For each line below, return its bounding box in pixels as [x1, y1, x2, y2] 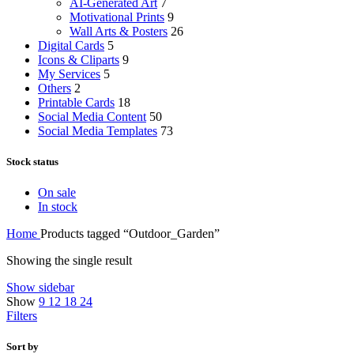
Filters [6, 309, 37, 323]
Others [38, 81, 71, 95]
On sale [38, 186, 76, 200]
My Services [38, 66, 100, 81]
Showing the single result [6, 254, 132, 268]
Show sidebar [6, 281, 74, 295]
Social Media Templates [38, 123, 157, 137]
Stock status [6, 156, 58, 168]
